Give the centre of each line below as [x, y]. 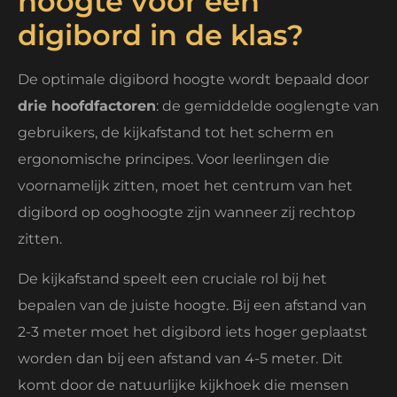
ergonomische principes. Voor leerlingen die [174, 160]
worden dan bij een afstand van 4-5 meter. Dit [180, 358]
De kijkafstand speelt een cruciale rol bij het [172, 278]
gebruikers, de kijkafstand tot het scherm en [176, 133]
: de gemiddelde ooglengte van [268, 106]
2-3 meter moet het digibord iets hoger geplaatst [193, 331]
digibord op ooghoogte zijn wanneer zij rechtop [187, 213]
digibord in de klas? [161, 35]
